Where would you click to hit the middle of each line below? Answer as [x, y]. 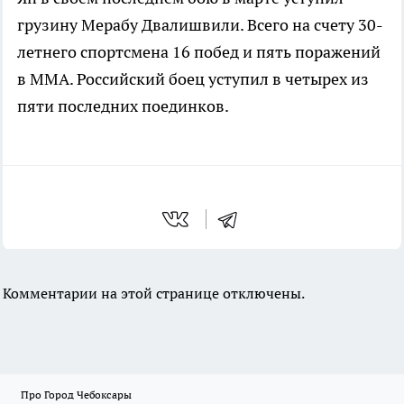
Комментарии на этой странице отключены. [154, 293]
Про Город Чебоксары [76, 395]
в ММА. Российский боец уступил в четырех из [193, 78]
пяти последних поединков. [123, 106]
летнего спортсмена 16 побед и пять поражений [199, 51]
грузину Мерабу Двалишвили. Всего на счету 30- [200, 24]
